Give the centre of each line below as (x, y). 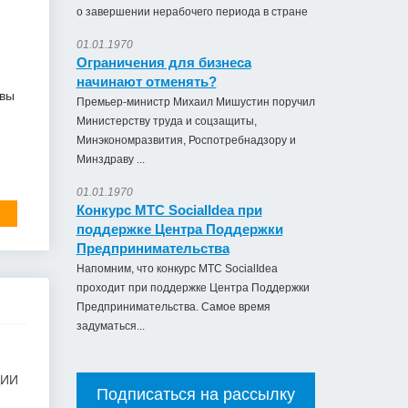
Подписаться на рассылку (195, 394)
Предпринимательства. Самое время (173, 307)
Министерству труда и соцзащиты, (166, 121)
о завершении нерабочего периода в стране (192, 12)
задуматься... (110, 326)
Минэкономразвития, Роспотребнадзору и (186, 140)
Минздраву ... (110, 159)
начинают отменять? (146, 82)
